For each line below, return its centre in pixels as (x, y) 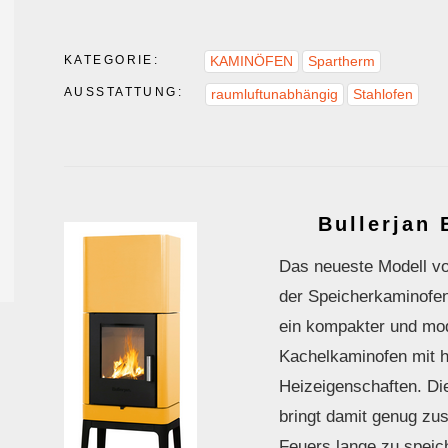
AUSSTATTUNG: (124, 92)
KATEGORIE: (112, 60)
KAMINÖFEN (252, 61)
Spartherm (342, 61)
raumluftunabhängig (275, 94)
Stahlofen (383, 94)
